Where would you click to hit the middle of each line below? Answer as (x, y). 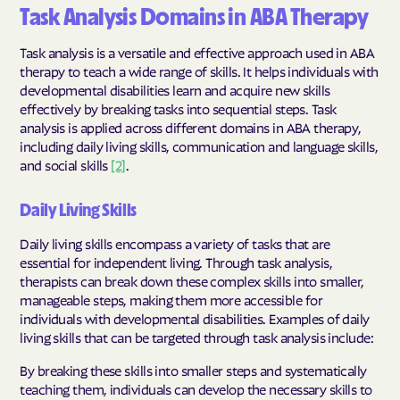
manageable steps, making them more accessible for (171, 300)
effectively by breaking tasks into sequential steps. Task (178, 108)
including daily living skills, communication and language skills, (199, 146)
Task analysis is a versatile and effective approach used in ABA (197, 52)
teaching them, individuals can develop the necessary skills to (196, 388)
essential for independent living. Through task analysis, (176, 262)
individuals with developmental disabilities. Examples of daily (195, 318)
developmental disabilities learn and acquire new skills (175, 90)
